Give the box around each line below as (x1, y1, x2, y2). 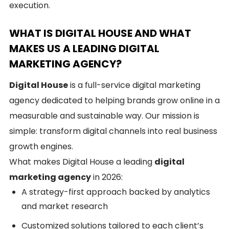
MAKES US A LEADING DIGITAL (9, 41, 159, 56)
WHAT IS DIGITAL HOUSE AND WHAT (9, 26, 191, 40)
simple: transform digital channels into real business (9, 125, 217, 137)
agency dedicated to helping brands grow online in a (9, 95, 220, 106)
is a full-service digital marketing (68, 79, 200, 91)
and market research (21, 200, 108, 212)
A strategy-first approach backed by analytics (21, 186, 210, 198)
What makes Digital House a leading (9, 156, 154, 168)
